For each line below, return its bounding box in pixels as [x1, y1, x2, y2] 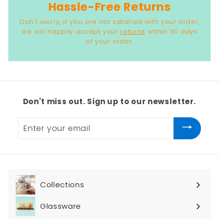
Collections [40, 179, 85, 190]
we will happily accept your [22, 27, 121, 37]
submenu [18, 197, 55, 207]
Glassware [40, 201, 81, 212]
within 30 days [145, 27, 197, 37]
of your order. [85, 37, 134, 46]
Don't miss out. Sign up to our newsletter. [22, 96, 197, 107]
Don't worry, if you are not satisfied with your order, [19, 17, 200, 27]
